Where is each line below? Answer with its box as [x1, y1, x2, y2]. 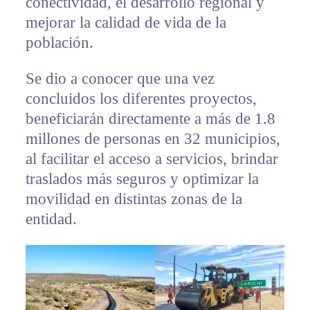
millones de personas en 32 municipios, [25, 130, 280, 148]
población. [25, 34, 93, 52]
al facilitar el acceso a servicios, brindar [25, 150, 278, 168]
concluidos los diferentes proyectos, [25, 90, 257, 108]
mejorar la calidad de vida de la [25, 14, 226, 32]
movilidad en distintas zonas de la [25, 190, 242, 208]
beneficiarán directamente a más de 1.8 [25, 110, 275, 128]
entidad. [25, 210, 77, 228]
